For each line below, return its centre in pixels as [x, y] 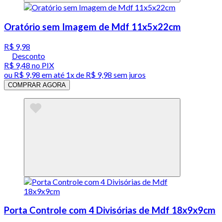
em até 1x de [62, 74]
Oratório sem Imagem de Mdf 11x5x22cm [92, 27]
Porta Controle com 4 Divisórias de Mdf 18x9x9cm [110, 210]
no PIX [42, 65]
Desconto [28, 55]
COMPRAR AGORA [37, 85]
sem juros [129, 74]
